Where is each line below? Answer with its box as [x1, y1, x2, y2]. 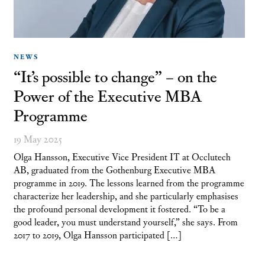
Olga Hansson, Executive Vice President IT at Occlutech [13, 148, 231, 163]
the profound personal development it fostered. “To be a [13, 201, 225, 215]
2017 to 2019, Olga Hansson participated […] [13, 227, 182, 241]
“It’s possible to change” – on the [13, 63, 217, 87]
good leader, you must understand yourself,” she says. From [13, 214, 238, 228]
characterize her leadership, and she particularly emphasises [13, 188, 238, 202]
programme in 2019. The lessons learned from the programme [13, 174, 244, 189]
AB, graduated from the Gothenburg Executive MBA [13, 161, 215, 176]
